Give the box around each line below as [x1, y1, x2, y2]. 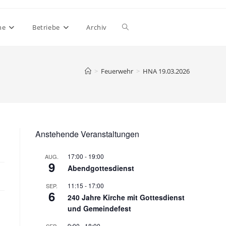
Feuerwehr [101, 67, 133, 76]
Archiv [86, 23, 107, 32]
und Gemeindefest [68, 203, 131, 213]
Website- [122, 22, 152, 32]
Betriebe [32, 23, 60, 32]
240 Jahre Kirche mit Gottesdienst [68, 192, 185, 202]
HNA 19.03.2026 [143, 67, 190, 76]
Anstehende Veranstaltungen [35, 128, 139, 140]
